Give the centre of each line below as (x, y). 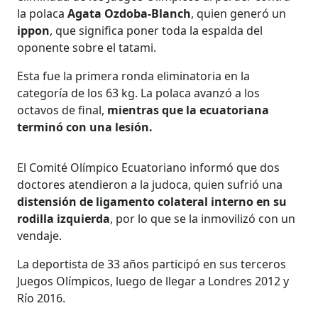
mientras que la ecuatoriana (188, 110)
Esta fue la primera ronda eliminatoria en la (134, 76)
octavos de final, (62, 110)
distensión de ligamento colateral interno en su (152, 201)
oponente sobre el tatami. (87, 47)
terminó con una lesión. (85, 127)
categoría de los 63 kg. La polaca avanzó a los (139, 93)
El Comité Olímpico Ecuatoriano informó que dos (149, 167)
